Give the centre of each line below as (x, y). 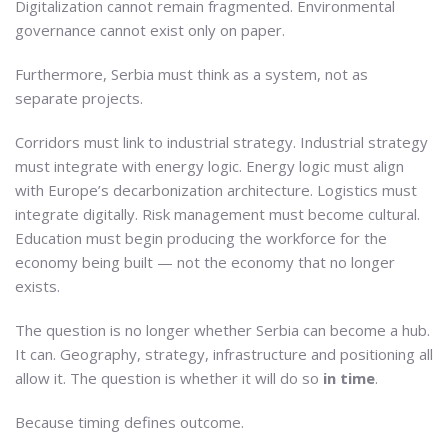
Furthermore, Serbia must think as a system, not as (191, 73)
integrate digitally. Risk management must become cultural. (217, 213)
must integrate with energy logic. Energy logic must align (209, 165)
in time (349, 377)
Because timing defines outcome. (129, 421)
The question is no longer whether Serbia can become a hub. (222, 329)
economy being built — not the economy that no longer (205, 261)
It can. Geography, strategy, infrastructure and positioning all (224, 353)
